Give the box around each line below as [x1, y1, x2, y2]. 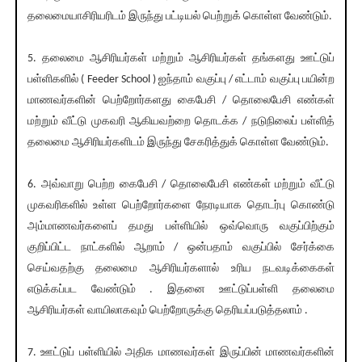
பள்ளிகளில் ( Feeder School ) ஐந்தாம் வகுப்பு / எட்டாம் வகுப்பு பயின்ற [27, 74, 335, 86]
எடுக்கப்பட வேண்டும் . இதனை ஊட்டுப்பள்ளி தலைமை [27, 284, 335, 297]
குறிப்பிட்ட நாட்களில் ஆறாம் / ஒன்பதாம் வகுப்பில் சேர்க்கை [27, 242, 335, 255]
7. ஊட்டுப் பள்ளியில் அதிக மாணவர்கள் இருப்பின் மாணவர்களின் [27, 347, 335, 360]
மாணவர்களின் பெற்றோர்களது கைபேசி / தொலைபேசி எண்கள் [27, 95, 335, 107]
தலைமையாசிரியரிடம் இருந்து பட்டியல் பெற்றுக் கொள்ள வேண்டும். [27, 11, 332, 23]
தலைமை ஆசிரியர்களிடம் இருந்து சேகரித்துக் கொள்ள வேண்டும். [27, 137, 329, 149]
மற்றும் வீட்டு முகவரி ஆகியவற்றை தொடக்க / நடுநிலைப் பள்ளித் [27, 116, 335, 128]
